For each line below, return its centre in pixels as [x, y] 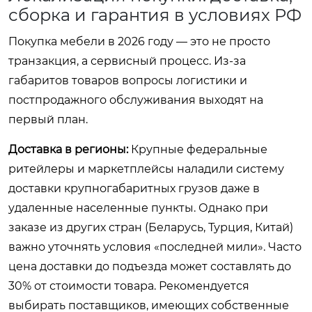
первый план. [48, 119]
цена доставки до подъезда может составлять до [150, 266]
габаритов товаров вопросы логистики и [128, 80]
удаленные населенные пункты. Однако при [138, 208]
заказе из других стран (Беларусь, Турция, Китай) [151, 227]
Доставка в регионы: [68, 149]
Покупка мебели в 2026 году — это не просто [139, 41]
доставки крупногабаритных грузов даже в [134, 188]
